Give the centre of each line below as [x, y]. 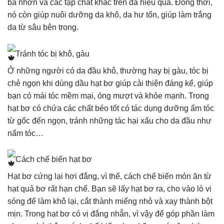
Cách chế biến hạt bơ [54, 159]
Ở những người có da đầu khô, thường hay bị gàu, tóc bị [108, 70]
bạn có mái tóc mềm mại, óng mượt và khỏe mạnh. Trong [108, 95]
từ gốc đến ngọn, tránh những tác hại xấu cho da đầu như [109, 120]
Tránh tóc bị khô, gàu [52, 53]
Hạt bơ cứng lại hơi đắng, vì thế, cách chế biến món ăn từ [109, 176]
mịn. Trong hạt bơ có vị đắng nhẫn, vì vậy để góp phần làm [111, 214]
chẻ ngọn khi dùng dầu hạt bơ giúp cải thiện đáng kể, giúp [110, 83]
